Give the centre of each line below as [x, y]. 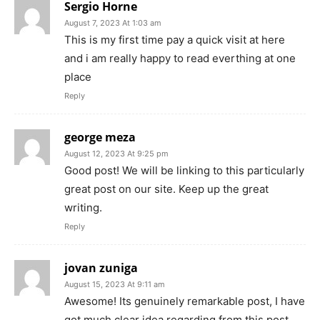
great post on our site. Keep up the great [166, 189]
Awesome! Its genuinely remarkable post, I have [185, 301]
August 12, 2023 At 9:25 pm [116, 154]
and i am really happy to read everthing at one [180, 59]
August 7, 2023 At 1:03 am [113, 23]
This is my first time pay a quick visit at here [175, 40]
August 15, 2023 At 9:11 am [115, 285]
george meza [100, 137]
